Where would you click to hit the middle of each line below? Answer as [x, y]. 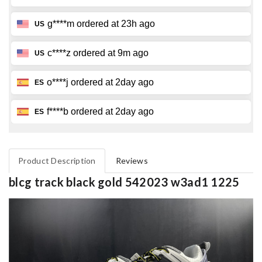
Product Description [57, 161]
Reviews [132, 161]
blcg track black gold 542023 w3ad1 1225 [124, 182]
